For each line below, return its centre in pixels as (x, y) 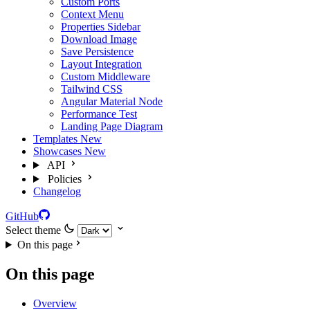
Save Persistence (97, 52)
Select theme (33, 230)
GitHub (22, 216)
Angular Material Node (112, 101)
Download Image (99, 39)
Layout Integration (101, 64)
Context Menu (92, 14)
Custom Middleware (106, 76)
